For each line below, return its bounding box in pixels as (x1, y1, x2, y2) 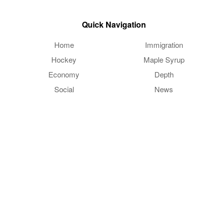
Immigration (145, 39, 183, 50)
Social (54, 83, 74, 94)
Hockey (51, 54, 77, 65)
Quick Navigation (82, 18, 146, 30)
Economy (48, 69, 80, 79)
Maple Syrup (143, 54, 184, 65)
